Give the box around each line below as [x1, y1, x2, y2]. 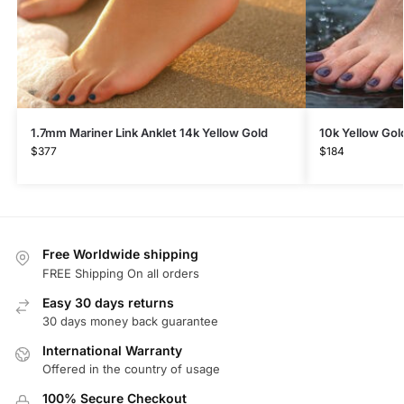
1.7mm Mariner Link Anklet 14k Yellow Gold [30, 125, 268, 141]
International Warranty [42, 342, 182, 358]
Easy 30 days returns [42, 294, 174, 310]
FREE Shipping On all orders [42, 265, 199, 280]
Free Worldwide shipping [42, 246, 198, 262]
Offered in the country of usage [42, 362, 220, 377]
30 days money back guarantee [42, 313, 218, 328]
